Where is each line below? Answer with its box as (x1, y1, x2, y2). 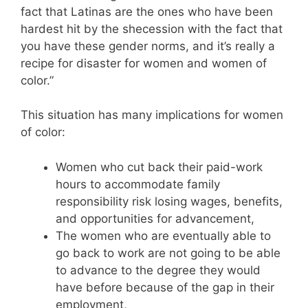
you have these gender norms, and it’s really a (21, 38, 275, 53)
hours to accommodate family (56, 177, 220, 191)
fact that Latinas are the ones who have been (21, 4, 273, 19)
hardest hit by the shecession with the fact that (21, 21, 283, 36)
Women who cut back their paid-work (56, 159, 263, 174)
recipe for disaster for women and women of (21, 56, 267, 70)
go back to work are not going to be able (56, 245, 280, 260)
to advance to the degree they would (56, 263, 261, 277)
